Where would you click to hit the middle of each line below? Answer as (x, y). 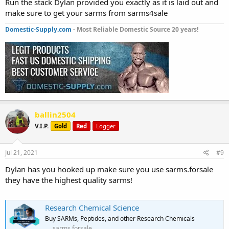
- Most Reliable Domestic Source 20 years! (135, 30)
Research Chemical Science (92, 207)
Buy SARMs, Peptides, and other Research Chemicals (120, 218)
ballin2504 (55, 115)
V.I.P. (42, 126)
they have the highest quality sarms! (69, 180)
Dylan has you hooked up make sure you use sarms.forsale (109, 169)
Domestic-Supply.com (38, 30)
